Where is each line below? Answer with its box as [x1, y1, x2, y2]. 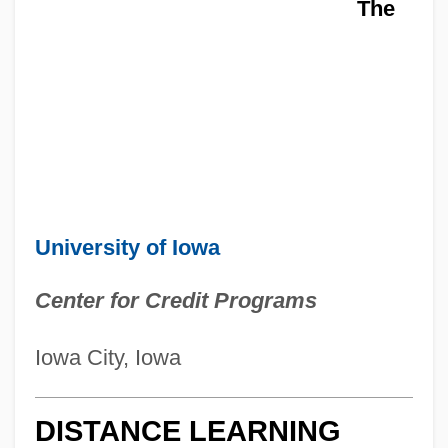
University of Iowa [34, 234, 220, 260]
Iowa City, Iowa [34, 344, 181, 370]
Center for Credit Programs [34, 287, 317, 313]
